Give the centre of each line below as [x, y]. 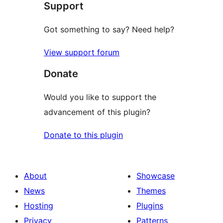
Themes [151, 190]
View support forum [82, 52]
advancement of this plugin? [97, 112]
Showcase [156, 175]
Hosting [39, 205]
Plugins [150, 205]
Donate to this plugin [83, 135]
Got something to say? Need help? [109, 29]
